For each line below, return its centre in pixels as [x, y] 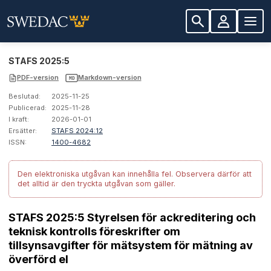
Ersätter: [23, 131]
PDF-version [38, 78]
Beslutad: [24, 96]
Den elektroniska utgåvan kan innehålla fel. [95, 174]
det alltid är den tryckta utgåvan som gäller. [96, 184]
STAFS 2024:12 [77, 131]
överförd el [38, 259]
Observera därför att [214, 174]
